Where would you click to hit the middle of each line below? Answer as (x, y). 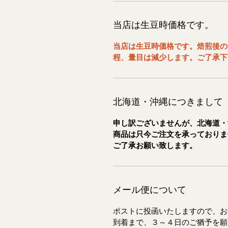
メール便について (150, 189)
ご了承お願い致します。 (155, 145)
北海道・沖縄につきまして (168, 101)
